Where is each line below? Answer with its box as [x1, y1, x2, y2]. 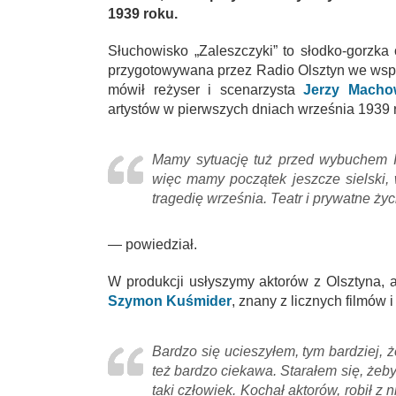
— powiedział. [108, 236, 197, 252]
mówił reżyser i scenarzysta [108, 81, 303, 97]
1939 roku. [108, 5, 178, 21]
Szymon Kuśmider [108, 293, 232, 308]
